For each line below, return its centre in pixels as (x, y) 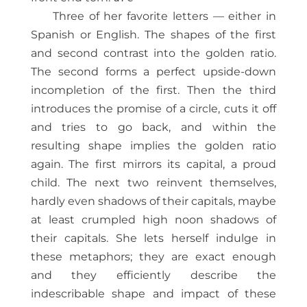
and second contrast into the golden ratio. (153, 53)
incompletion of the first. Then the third (153, 90)
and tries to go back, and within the (153, 127)
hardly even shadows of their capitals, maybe (153, 201)
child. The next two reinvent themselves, (153, 183)
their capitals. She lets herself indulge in (153, 238)
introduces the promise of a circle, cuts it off (153, 109)
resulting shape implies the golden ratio (153, 146)
